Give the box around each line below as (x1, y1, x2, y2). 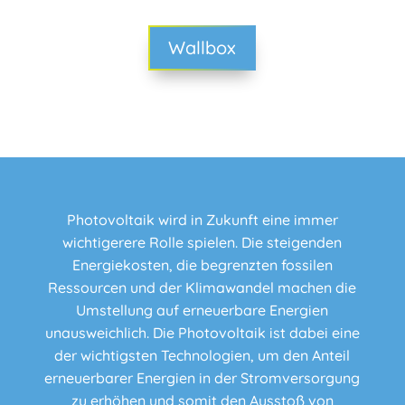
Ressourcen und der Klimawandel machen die (48, 278, 357, 297)
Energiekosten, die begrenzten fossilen (71, 255, 333, 274)
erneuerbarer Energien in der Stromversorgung (44, 368, 361, 387)
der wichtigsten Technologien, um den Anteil (54, 345, 351, 364)
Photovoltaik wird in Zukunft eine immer (66, 210, 338, 229)
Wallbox (168, 35, 237, 59)
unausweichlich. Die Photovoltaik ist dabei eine (44, 323, 360, 342)
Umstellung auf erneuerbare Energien (76, 300, 329, 319)
